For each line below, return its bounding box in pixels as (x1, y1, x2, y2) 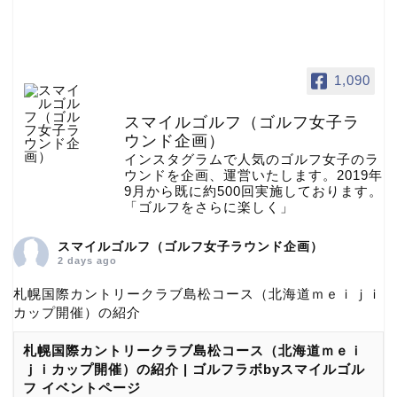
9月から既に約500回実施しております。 (124, 183, 383, 198)
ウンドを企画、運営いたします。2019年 (124, 167, 383, 183)
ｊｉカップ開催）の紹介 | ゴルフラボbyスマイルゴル (23, 361, 365, 377)
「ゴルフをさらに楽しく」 (124, 198, 294, 214)
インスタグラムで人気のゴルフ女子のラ (124, 151, 379, 167)
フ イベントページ (23, 379, 141, 395)
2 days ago (58, 254, 117, 266)
